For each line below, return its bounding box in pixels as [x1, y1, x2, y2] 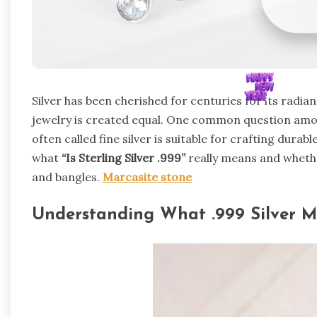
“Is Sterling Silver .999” [62, 150, 185, 165]
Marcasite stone [103, 169, 192, 184]
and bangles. [32, 169, 103, 184]
